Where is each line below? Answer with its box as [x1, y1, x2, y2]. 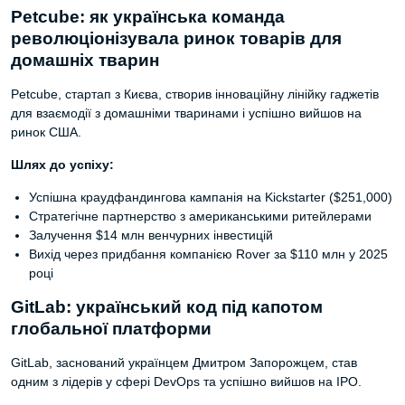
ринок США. [11, 125, 81, 139]
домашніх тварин [11, 51, 159, 70]
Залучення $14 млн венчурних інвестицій [29, 228, 273, 242]
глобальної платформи [11, 319, 212, 338]
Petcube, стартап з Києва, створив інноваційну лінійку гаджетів [11, 87, 379, 101]
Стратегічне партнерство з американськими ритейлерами [29, 209, 372, 223]
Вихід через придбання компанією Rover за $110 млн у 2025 [29, 247, 388, 261]
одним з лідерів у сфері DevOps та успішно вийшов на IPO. [11, 374, 362, 389]
